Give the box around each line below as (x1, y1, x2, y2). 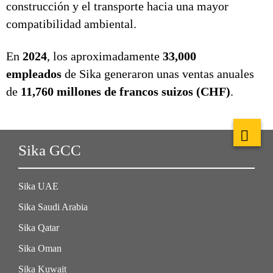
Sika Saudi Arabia (18, 202, 88, 212)
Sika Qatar (18, 222, 59, 233)
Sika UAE (18, 181, 58, 191)
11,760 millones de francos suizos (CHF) (21, 85, 230, 98)
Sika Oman (18, 243, 62, 253)
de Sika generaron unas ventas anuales (62, 67, 254, 80)
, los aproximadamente (47, 49, 163, 63)
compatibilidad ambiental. (6, 17, 136, 30)
